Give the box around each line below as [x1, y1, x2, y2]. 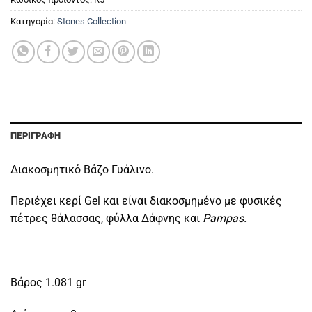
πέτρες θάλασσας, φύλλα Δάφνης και [10, 212, 203, 226]
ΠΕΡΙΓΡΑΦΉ [10, 130, 61, 141]
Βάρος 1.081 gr [10, 275, 86, 289]
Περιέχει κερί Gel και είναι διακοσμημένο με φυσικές [10, 194, 282, 208]
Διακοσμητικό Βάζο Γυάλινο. [10, 162, 154, 176]
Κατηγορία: [10, 15, 57, 26]
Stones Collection [57, 15, 126, 26]
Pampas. [203, 212, 247, 226]
